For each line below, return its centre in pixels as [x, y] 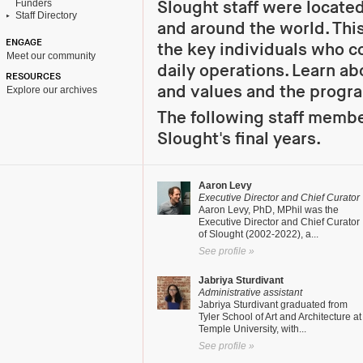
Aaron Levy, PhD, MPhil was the [269, 210]
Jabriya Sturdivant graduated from [273, 305]
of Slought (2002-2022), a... [258, 234]
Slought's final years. [239, 139]
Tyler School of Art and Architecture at [280, 317]
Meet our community [51, 56]
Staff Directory [44, 15]
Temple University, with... [252, 329]
